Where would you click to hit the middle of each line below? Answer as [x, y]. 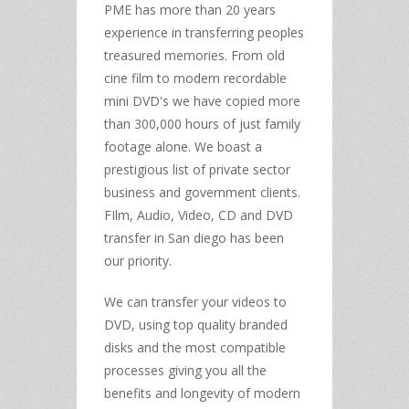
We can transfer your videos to [195, 301]
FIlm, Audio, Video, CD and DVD [199, 215]
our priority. [138, 260]
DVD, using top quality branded [196, 324]
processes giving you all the [185, 370]
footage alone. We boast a [183, 146]
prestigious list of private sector [197, 169]
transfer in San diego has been [194, 237]
